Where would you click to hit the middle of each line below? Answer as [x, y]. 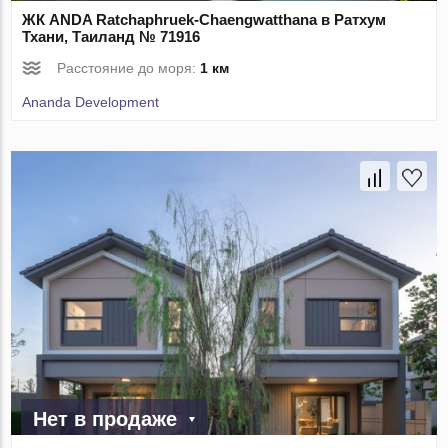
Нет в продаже [105, 419]
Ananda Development [91, 102]
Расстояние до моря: [129, 68]
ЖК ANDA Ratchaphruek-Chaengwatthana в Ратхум [204, 20]
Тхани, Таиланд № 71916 [111, 37]
